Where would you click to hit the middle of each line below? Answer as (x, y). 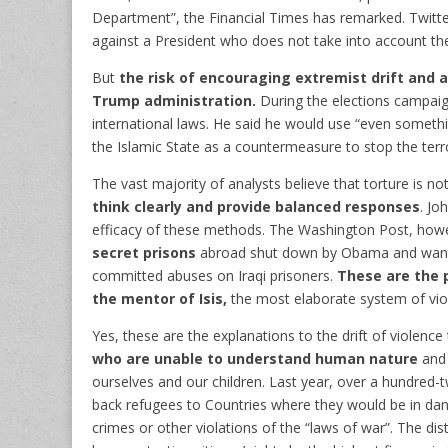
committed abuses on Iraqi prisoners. (212, 275)
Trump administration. (174, 100)
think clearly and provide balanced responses (256, 206)
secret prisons (144, 252)
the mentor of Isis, (159, 298)
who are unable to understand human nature (255, 358)
